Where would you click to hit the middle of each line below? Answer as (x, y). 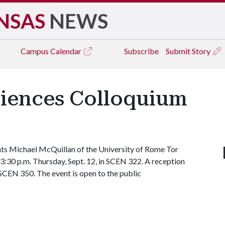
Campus (35, 51)
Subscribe (141, 51)
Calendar (67, 51)
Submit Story (189, 51)
